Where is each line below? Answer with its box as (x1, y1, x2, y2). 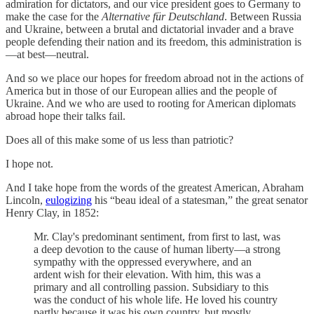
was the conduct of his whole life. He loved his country (34, 293, 278, 306)
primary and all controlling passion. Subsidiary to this (34, 280, 268, 293)
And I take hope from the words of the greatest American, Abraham (6, 181, 303, 193)
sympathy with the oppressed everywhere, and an (34, 255, 252, 268)
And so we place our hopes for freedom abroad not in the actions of (6, 71, 303, 84)
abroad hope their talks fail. (6, 109, 125, 122)
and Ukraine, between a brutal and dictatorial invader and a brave (6, 22, 294, 35)
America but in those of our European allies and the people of (6, 84, 277, 97)
